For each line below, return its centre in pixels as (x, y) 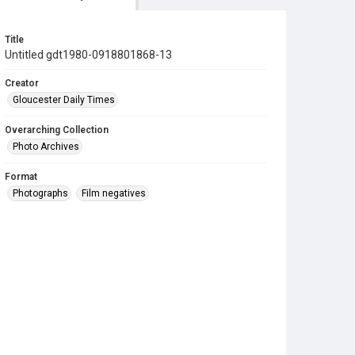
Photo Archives (46, 147)
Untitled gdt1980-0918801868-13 (88, 55)
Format (21, 177)
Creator (22, 83)
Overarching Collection (57, 130)
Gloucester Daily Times (64, 100)
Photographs (40, 193)
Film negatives (114, 193)
